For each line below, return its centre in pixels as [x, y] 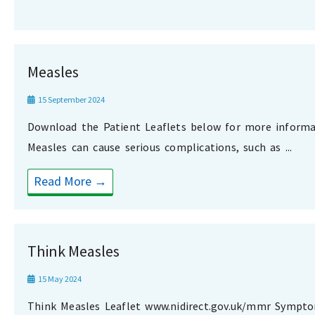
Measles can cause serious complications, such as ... [160, 147]
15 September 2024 [71, 100]
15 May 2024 [59, 279]
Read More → [70, 181]
